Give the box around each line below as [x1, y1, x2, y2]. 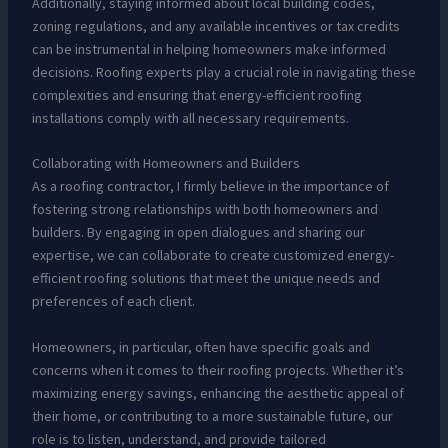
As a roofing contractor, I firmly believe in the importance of [31, 177, 389, 196]
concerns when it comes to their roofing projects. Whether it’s [31, 360, 404, 379]
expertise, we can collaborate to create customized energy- [31, 246, 394, 265]
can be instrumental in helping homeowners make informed [31, 39, 386, 58]
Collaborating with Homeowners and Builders [31, 154, 300, 173]
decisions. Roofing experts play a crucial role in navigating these [31, 62, 416, 81]
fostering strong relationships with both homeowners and [31, 200, 378, 219]
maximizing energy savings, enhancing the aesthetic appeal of [31, 383, 404, 402]
